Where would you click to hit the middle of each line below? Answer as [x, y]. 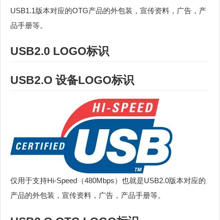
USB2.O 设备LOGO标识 [72, 80]
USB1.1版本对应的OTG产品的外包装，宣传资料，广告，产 [108, 10]
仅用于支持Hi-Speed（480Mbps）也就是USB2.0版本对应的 [108, 181]
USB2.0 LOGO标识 [60, 51]
